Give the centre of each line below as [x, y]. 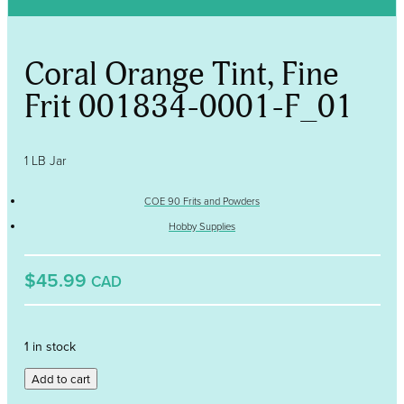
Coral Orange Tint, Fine [181, 75]
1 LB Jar [45, 160]
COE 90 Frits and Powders [202, 200]
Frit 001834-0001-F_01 [188, 107]
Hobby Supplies [202, 226]
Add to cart [60, 378]
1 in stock [50, 346]
